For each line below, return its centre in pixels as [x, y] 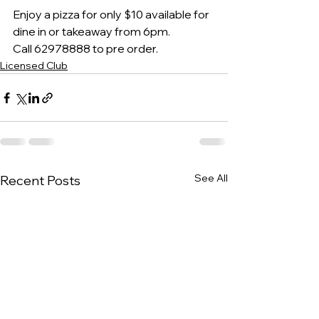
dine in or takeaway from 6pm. [91, 31]
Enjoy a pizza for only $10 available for [112, 14]
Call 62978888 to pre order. [85, 48]
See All [211, 178]
